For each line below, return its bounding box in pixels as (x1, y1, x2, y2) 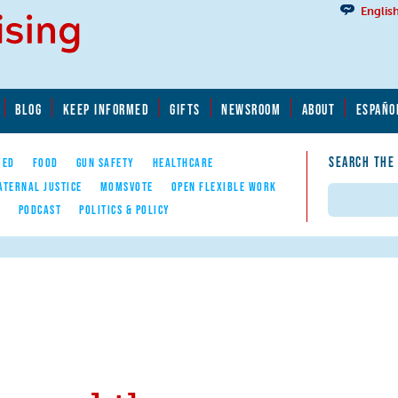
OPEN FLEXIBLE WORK (171, 179, 277, 194)
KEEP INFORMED (62, 100, 149, 117)
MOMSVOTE (99, 179, 154, 194)
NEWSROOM (221, 100, 282, 117)
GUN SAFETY (76, 155, 135, 171)
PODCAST (18, 202, 61, 217)
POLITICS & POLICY (79, 202, 171, 217)
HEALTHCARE (152, 155, 214, 171)
